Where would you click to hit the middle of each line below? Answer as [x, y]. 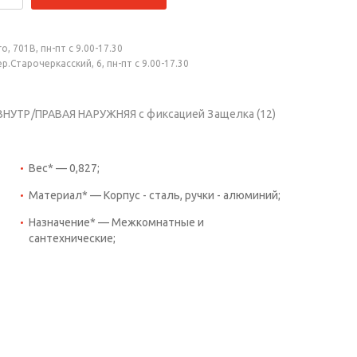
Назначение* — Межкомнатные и [116, 223]
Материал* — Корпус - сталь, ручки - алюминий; [155, 196]
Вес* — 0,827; [64, 169]
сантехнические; [72, 239]
